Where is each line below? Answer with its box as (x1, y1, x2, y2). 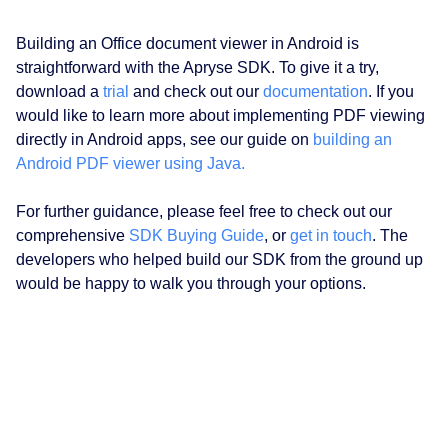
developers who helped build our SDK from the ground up (16, 251, 423, 269)
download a (16, 83, 103, 101)
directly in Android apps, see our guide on (16, 131, 313, 149)
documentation (263, 83, 368, 101)
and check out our (129, 83, 263, 101)
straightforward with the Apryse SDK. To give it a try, (16, 59, 379, 77)
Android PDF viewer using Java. (16, 155, 245, 173)
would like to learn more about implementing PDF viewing (16, 107, 425, 125)
